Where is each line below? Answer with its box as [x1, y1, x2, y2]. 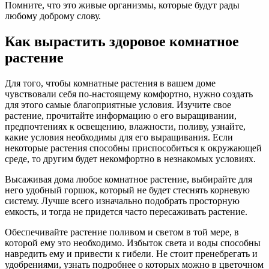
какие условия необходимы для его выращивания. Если [5, 131, 233, 142]
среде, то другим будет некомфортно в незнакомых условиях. [5, 153, 256, 164]
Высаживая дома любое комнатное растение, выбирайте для [5, 174, 252, 184]
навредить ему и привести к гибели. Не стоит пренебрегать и [5, 248, 258, 259]
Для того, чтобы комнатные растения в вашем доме [5, 77, 216, 88]
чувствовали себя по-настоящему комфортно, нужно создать [5, 88, 253, 99]
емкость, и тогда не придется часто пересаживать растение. [5, 206, 247, 217]
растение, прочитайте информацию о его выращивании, [5, 110, 237, 121]
